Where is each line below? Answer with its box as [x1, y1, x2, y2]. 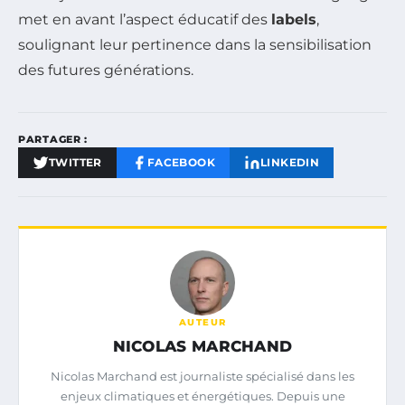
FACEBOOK [146, 155, 216, 170]
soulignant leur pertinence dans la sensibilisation [18, 36, 372, 54]
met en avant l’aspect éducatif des [18, 11, 271, 29]
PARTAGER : [18, 133, 88, 146]
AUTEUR [178, 316, 227, 329]
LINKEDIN [260, 155, 320, 170]
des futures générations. [18, 61, 193, 80]
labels [271, 11, 316, 29]
